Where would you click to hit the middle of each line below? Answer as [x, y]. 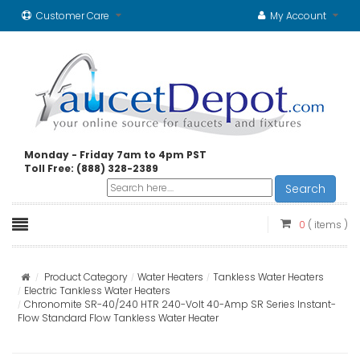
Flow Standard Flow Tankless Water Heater [118, 318]
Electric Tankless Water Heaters [97, 290]
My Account [298, 16]
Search [305, 189]
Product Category [86, 277]
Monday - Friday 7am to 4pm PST [115, 155]
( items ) [328, 225]
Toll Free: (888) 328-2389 [91, 168]
